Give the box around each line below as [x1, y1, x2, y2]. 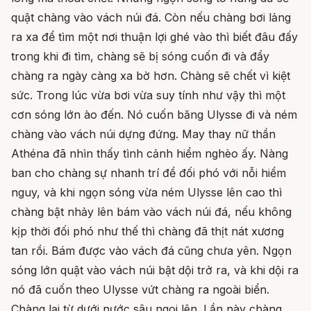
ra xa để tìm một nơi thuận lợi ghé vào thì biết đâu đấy [11, 29, 298, 44]
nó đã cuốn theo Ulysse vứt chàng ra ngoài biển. [11, 282, 269, 296]
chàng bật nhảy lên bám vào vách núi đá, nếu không [11, 204, 292, 219]
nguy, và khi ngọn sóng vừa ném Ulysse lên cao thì [11, 185, 282, 199]
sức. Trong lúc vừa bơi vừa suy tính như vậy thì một [11, 87, 285, 102]
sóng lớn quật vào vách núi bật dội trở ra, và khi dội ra [11, 262, 299, 277]
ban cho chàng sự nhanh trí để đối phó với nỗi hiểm [11, 165, 286, 180]
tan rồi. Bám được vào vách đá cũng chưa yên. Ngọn [11, 243, 292, 258]
